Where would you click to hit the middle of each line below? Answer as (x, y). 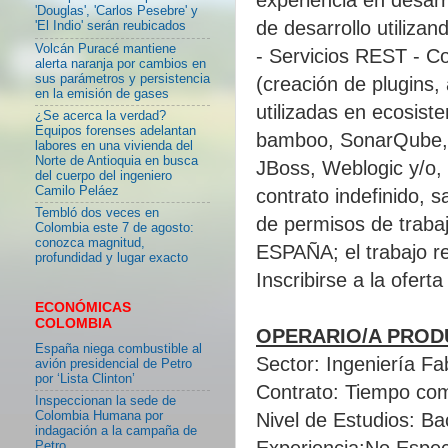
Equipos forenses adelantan (115, 130)
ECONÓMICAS (83, 307)
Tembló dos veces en (97, 213)
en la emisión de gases (102, 93)
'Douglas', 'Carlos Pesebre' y (116, 11)
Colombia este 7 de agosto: (114, 228)
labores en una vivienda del (114, 145)
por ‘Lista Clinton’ (85, 378)
